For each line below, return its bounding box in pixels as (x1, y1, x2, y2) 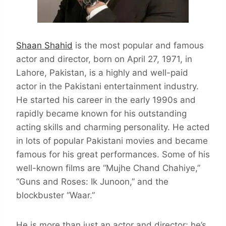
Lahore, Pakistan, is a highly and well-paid (16, 68, 188, 78)
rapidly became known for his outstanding (16, 108, 187, 119)
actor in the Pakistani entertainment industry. (16, 81, 199, 92)
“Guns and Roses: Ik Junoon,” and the (16, 177, 168, 187)
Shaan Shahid (16, 40, 73, 51)
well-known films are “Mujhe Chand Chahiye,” (16, 163, 200, 174)
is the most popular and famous (73, 40, 204, 51)
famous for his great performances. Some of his (16, 149, 210, 160)
